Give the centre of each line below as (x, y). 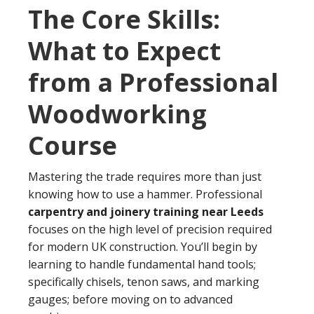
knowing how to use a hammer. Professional (145, 194)
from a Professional (153, 82)
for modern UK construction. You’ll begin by (143, 247)
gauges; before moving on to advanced (130, 299)
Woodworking (117, 114)
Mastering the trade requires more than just (145, 177)
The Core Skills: (124, 19)
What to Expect (124, 51)
